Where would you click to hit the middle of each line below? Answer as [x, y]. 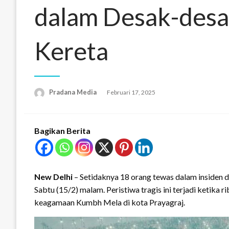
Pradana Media [74, 92]
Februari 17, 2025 [131, 93]
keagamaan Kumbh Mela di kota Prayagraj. [110, 202]
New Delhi [53, 176]
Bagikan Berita [62, 130]
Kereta [71, 51]
